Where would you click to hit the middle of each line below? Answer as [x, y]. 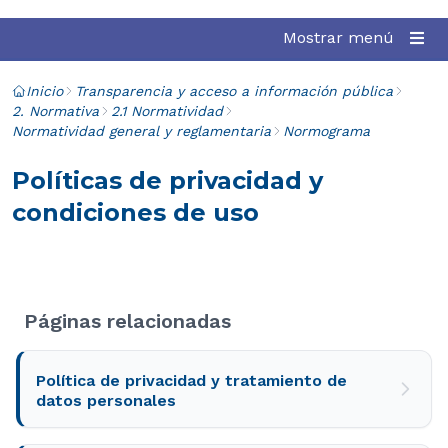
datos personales [106, 400]
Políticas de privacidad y [167, 180]
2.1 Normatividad [167, 111]
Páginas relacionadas [127, 321]
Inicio [44, 91]
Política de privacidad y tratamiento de [191, 380]
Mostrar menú [338, 37]
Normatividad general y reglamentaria [141, 131]
